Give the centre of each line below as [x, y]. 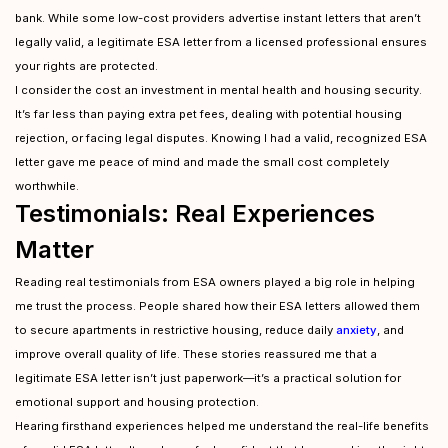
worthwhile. [47, 186]
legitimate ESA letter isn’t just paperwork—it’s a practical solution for [208, 378]
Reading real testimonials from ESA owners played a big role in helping [215, 282]
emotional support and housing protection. [137, 402]
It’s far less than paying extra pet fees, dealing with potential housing [208, 114]
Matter [54, 249]
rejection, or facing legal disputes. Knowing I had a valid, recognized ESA [221, 138]
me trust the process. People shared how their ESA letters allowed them [217, 306]
